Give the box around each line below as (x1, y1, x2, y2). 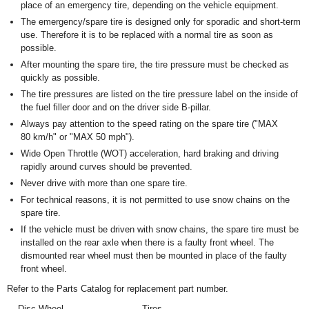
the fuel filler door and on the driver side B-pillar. (21, 102, 211, 112)
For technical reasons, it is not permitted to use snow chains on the (21, 195, 290, 205)
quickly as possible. (21, 72, 100, 83)
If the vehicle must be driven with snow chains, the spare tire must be (21, 224, 299, 235)
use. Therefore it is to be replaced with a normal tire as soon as (21, 30, 273, 40)
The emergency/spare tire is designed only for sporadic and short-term (21, 17, 301, 27)
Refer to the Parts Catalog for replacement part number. (7, 283, 228, 294)
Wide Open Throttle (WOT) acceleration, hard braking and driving (21, 148, 279, 159)
